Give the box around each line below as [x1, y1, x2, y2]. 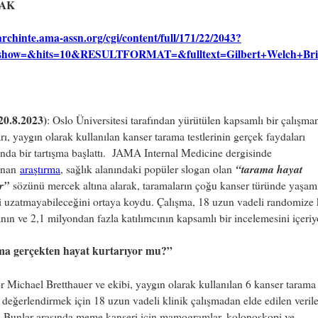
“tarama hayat [236, 160, 302, 177]
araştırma [20, 161, 60, 176]
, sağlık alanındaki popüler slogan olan [60, 161, 236, 176]
